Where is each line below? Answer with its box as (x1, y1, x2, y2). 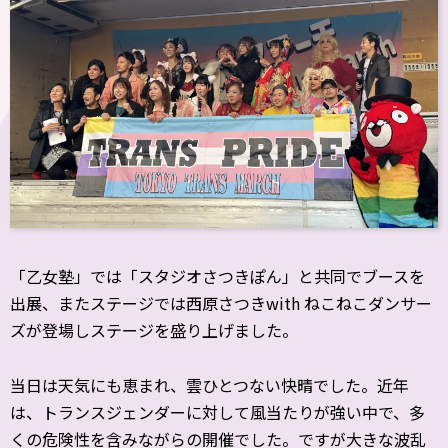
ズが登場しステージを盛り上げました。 (10, 318, 298, 342)
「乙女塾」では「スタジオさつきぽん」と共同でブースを (10, 264, 425, 288)
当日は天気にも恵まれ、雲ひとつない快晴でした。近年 (10, 373, 409, 397)
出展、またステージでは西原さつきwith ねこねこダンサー (10, 291, 432, 315)
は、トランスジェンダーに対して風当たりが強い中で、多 (10, 400, 425, 424)
